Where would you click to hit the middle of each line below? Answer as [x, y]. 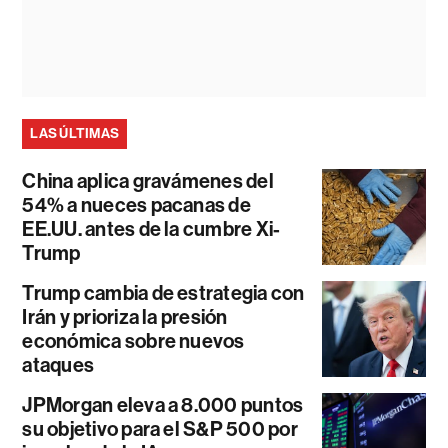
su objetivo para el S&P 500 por [160, 428]
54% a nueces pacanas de [136, 204]
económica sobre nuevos [133, 340]
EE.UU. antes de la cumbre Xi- [151, 228]
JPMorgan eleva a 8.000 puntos [163, 404]
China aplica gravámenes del [148, 180]
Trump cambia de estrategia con [163, 292]
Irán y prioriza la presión [125, 316]
